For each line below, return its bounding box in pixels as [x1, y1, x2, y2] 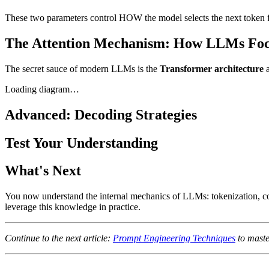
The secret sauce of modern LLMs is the [5, 63, 160, 74]
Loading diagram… [5, 83, 79, 94]
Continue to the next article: [5, 233, 113, 244]
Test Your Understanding [5, 134, 158, 151]
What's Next [5, 163, 81, 179]
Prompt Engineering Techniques [113, 233, 235, 244]
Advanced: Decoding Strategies [5, 106, 197, 122]
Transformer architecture [160, 63, 264, 74]
